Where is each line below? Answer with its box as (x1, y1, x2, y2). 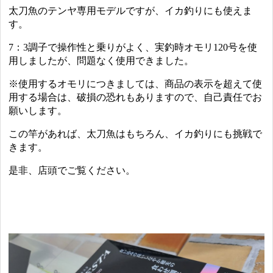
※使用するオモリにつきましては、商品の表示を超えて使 (9, 79, 263, 90)
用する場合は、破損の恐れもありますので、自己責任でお (9, 92, 263, 103)
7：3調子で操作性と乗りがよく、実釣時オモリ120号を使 (9, 42, 258, 53)
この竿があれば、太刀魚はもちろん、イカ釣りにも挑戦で (9, 129, 263, 140)
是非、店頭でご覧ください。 (9, 165, 136, 176)
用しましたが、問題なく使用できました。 (9, 55, 194, 66)
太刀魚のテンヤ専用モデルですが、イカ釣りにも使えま (9, 5, 253, 16)
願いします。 (9, 105, 68, 116)
